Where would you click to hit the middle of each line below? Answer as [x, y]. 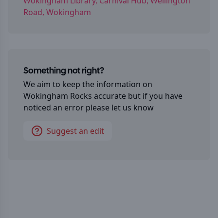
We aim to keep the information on [88, 84]
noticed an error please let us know [89, 108]
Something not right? [64, 71]
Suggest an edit [75, 131]
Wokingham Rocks [58, 96]
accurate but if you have [137, 96]
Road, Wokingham [57, 12]
